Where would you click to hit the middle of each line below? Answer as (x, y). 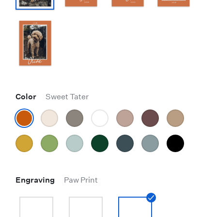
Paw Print (81, 180)
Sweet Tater (67, 97)
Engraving (36, 180)
